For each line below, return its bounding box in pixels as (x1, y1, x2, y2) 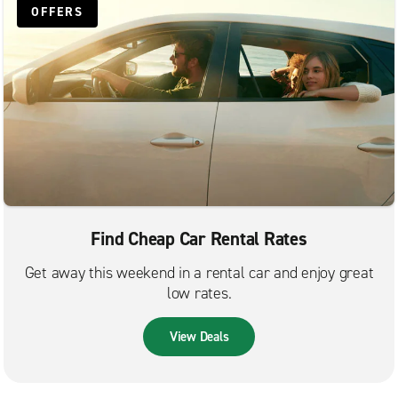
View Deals (169, 328, 229, 346)
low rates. (166, 283, 232, 305)
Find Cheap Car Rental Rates (91, 227, 307, 252)
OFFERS (31, 4, 84, 20)
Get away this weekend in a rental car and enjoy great (24, 262, 374, 284)
